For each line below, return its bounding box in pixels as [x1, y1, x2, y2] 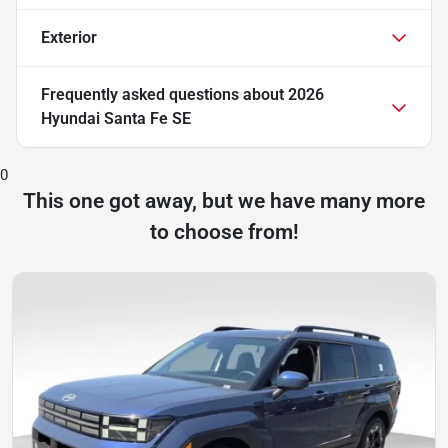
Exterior [41, 27, 97, 47]
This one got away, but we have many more [23, 188, 425, 213]
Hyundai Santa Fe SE [41, 108, 191, 128]
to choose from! [149, 219, 299, 244]
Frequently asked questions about [41, 84, 288, 104]
